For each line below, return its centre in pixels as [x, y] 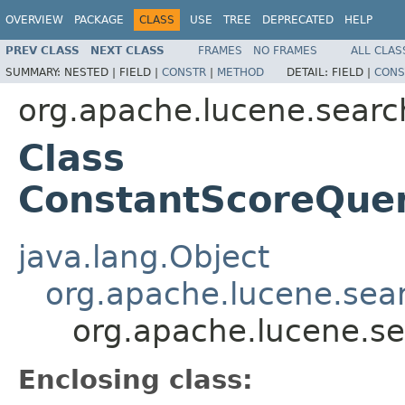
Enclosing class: [136, 379]
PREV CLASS [42, 50]
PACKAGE [99, 20]
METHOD [240, 72]
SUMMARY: [35, 72]
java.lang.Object [144, 256]
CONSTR [184, 72]
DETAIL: [309, 72]
